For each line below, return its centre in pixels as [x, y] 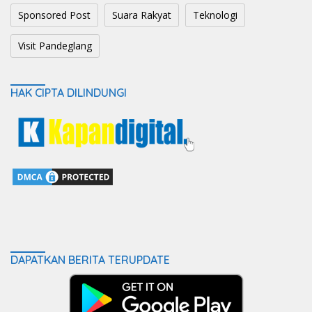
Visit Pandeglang [55, 46]
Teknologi [215, 15]
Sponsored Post [54, 15]
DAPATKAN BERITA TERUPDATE [90, 260]
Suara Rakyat [142, 15]
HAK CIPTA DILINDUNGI [69, 93]
